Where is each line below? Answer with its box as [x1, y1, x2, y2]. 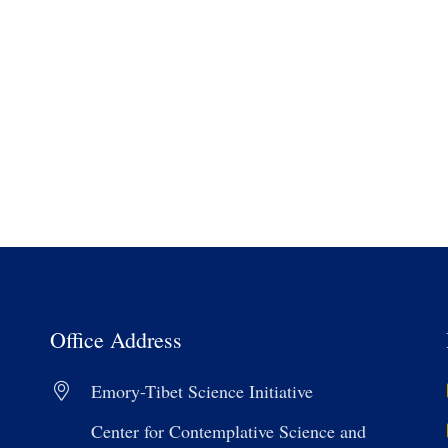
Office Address [50, 325, 182, 355]
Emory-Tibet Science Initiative [91, 379, 313, 404]
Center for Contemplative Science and [91, 419, 366, 444]
